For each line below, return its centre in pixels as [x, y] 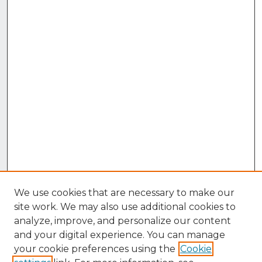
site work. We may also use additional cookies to [125, 207]
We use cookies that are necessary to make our [124, 193]
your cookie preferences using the [95, 249]
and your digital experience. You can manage [120, 235]
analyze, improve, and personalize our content [123, 221]
